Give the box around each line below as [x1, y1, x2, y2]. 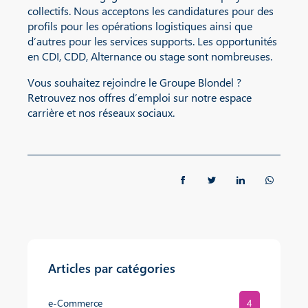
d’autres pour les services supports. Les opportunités [27, 33, 277, 48]
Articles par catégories [48, 259, 175, 276]
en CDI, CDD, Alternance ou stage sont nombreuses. [27, 48, 272, 63]
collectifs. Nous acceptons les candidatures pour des [27, 3, 274, 18]
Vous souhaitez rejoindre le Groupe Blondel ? [27, 74, 241, 89]
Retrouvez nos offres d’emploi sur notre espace [27, 89, 252, 104]
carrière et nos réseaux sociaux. [27, 104, 175, 120]
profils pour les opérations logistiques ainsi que [27, 18, 252, 33]
